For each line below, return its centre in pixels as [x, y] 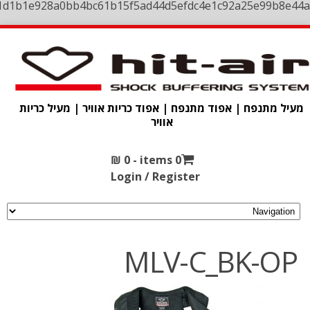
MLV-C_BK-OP [211, 261]
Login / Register [155, 176]
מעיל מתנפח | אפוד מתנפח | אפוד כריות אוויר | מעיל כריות [162, 108]
